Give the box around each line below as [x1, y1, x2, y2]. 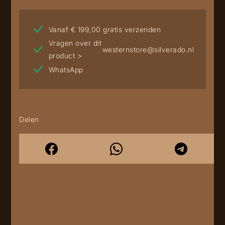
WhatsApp [48, 65, 83, 74]
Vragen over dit [48, 39, 101, 48]
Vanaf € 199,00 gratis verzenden [48, 25, 161, 34]
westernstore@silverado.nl [102, 45, 194, 54]
